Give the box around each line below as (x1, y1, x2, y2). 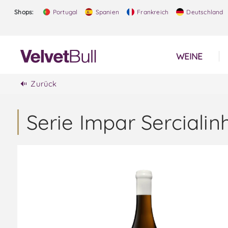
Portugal (51, 8, 78, 16)
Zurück (31, 79, 57, 89)
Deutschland (185, 8, 223, 16)
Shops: (14, 8, 34, 16)
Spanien (94, 8, 120, 16)
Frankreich (135, 8, 169, 16)
